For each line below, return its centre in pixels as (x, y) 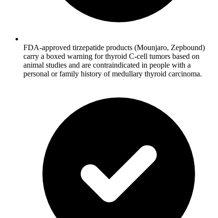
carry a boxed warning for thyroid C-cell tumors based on (111, 56)
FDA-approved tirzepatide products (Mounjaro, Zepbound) (114, 47)
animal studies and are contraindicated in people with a (107, 65)
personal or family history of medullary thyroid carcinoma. (113, 73)
